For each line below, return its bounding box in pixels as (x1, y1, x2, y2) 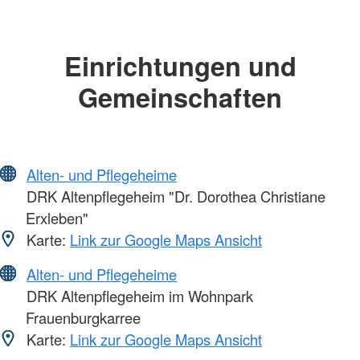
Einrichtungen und (63, 46, 297, 84)
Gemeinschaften (78, 77, 282, 116)
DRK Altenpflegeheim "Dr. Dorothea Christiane (22, 186, 325, 207)
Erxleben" (26, 207, 88, 229)
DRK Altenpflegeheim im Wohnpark (22, 285, 253, 307)
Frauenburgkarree (26, 307, 141, 329)
